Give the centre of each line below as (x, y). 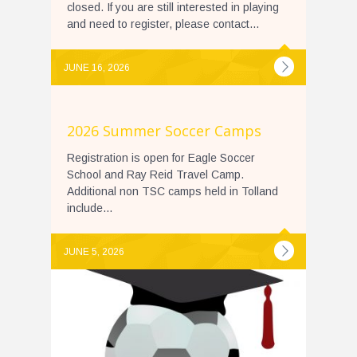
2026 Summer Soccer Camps (164, 130)
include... (90, 208)
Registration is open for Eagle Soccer (161, 157)
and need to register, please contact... (163, 24)
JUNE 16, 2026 (97, 67)
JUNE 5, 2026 (94, 251)
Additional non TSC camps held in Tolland (173, 191)
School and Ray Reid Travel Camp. (157, 174)
